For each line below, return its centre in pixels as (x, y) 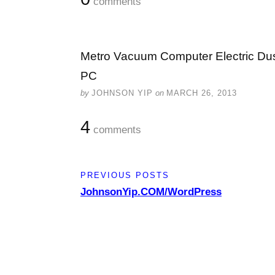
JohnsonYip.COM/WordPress (151, 192)
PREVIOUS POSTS (125, 175)
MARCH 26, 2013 (202, 93)
